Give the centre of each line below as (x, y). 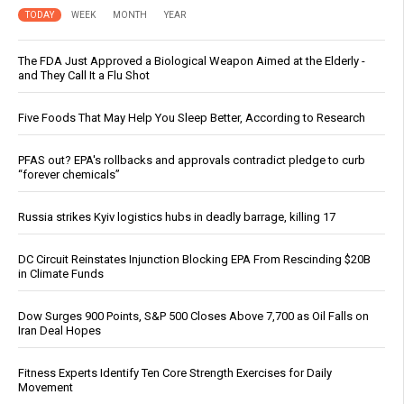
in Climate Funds (61, 274)
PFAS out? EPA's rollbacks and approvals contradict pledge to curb (192, 161)
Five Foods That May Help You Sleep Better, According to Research (192, 118)
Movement (46, 388)
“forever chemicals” (69, 175)
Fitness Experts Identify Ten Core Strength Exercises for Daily (175, 373)
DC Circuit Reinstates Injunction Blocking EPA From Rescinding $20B (194, 260)
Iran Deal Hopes (60, 331)
